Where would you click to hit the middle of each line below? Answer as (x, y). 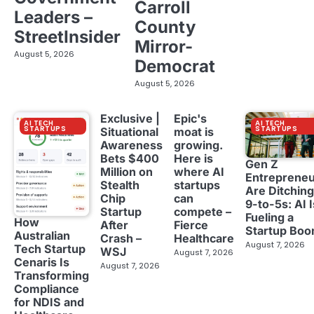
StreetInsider (67, 36)
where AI (199, 172)
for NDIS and (49, 302)
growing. (198, 145)
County (165, 27)
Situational (129, 132)
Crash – (121, 239)
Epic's (190, 119)
